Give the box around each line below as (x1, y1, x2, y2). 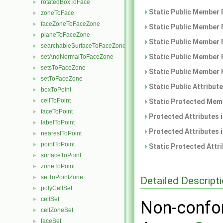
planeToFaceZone (41, 31, 90, 38)
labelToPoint (41, 119, 75, 126)
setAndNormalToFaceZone (41, 53, 113, 60)
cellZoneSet (41, 207, 73, 214)
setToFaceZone (41, 75, 83, 82)
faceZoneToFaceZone (41, 20, 100, 27)
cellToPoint (41, 97, 71, 104)
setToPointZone (41, 174, 83, 181)
